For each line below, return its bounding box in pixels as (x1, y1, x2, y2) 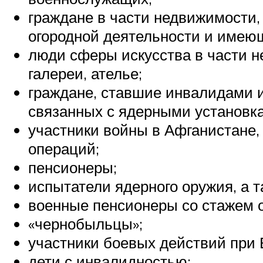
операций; (28, 139, 99, 159)
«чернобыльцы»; (28, 214, 143, 234)
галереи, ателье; (28, 64, 142, 83)
